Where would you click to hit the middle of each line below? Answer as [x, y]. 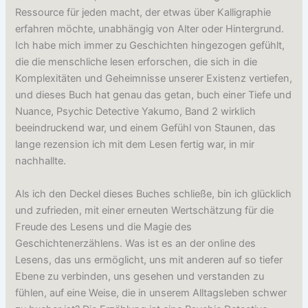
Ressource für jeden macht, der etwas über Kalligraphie [143, 13]
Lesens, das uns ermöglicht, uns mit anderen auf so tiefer [149, 260]
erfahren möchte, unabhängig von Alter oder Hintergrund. [150, 29]
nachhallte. [41, 161]
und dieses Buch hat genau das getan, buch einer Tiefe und [154, 95]
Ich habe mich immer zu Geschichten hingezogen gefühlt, [150, 46]
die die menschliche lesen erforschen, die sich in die [136, 62]
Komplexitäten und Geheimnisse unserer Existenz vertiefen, [154, 79]
